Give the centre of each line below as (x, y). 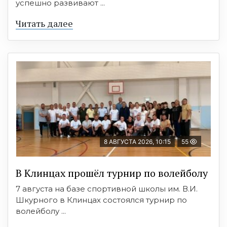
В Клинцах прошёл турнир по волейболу (112, 173)
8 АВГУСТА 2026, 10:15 (137, 142)
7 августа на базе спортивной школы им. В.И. (107, 189)
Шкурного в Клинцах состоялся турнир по (101, 200)
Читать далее (44, 23)
